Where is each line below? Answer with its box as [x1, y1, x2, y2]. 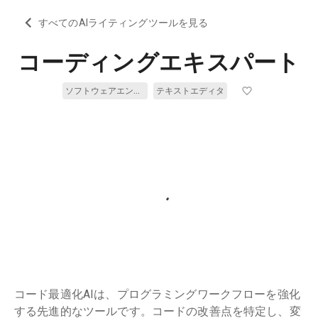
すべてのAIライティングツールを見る [38, 16, 209, 28]
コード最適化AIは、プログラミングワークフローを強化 [14, 287, 300, 301]
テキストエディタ [155, 86, 225, 96]
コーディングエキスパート [18, 49, 300, 76]
